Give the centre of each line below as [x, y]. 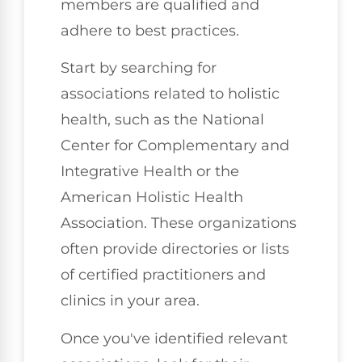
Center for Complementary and [175, 146]
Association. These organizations [179, 223]
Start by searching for [139, 68]
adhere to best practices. [150, 30]
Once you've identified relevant [174, 338]
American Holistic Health [152, 198]
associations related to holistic [170, 94]
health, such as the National [162, 120]
